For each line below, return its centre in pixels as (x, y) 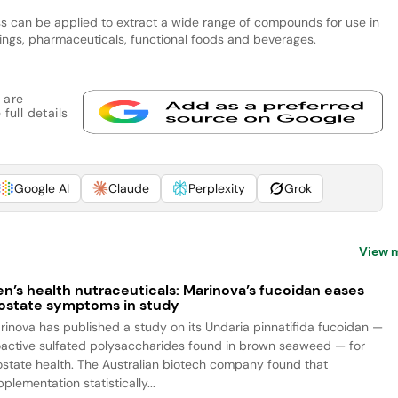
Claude (128, 188)
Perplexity (216, 188)
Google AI (41, 188)
